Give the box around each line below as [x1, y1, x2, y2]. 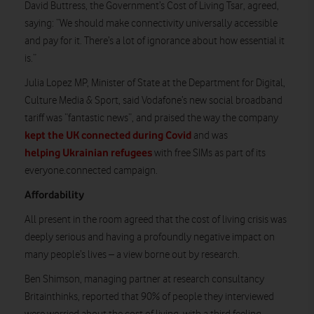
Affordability [25, 188, 84, 201]
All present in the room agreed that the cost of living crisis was [25, 213, 287, 226]
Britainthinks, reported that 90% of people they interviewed [25, 290, 274, 303]
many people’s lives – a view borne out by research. [25, 248, 240, 261]
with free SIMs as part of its [152, 146, 266, 159]
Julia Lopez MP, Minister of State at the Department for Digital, [25, 76, 285, 89]
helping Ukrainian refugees [25, 146, 152, 159]
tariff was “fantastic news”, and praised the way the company [25, 111, 278, 124]
